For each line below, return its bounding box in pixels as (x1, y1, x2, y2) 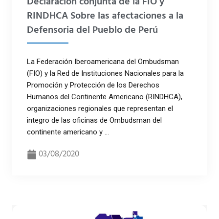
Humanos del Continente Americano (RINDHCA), (27, 92, 182, 102)
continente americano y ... (27, 128, 109, 137)
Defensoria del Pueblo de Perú (27, 22, 158, 39)
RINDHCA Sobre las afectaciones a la (27, 8, 183, 24)
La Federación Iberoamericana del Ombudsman (27, 57, 179, 66)
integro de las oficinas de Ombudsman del (27, 116, 164, 125)
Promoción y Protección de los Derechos (27, 81, 159, 90)
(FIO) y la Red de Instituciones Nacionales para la (27, 69, 184, 78)
